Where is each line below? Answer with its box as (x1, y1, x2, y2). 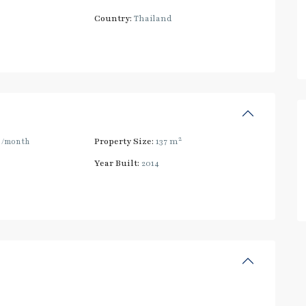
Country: (94, 13, 133, 24)
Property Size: (94, 136, 154, 147)
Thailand (132, 13, 173, 24)
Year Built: (94, 158, 140, 169)
